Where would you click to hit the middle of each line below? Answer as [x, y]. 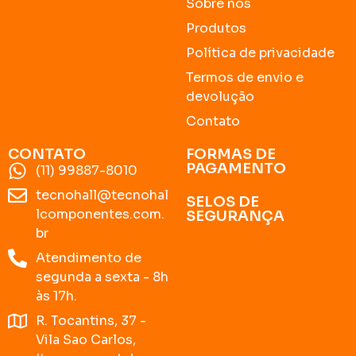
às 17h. [56, 296]
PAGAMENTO [236, 168]
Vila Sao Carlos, [86, 339]
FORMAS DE [231, 154]
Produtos [216, 28]
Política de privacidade [260, 52]
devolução [220, 96]
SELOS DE [222, 201]
